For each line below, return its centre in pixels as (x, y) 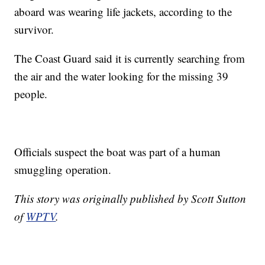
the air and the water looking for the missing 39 (122, 76)
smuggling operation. (63, 170)
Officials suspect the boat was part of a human (118, 152)
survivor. (34, 30)
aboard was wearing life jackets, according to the (123, 12)
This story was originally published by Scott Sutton (130, 199)
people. (31, 94)
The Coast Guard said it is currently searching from (130, 59)
